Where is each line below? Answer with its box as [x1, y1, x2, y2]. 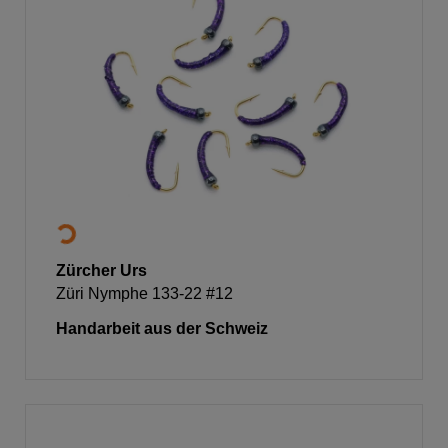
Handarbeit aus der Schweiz [56, 319, 268, 337]
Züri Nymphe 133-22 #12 [56, 284, 233, 302]
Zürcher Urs [56, 261, 147, 279]
